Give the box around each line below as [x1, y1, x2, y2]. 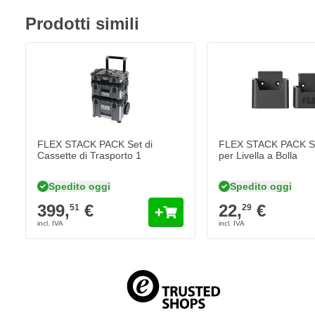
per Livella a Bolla [218, 150, 297, 162]
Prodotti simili [25, 14, 139, 34]
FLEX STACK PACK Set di [37, 139, 153, 150]
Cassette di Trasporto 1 [37, 150, 141, 162]
